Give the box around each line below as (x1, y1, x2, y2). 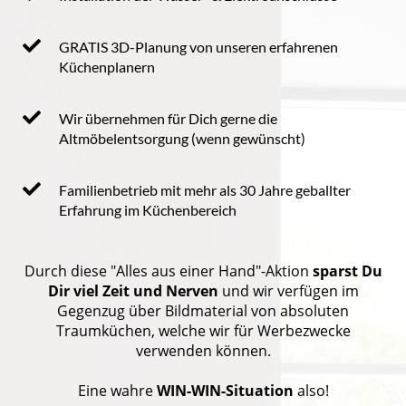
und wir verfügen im (217, 280, 359, 301)
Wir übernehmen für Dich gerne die (59, 109, 277, 127)
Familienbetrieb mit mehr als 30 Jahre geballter (59, 180, 351, 198)
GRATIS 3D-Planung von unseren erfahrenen (59, 37, 338, 55)
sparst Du (312, 260, 382, 281)
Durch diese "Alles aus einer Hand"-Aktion (24, 260, 313, 281)
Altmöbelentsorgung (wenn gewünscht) (59, 129, 305, 147)
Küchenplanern (59, 57, 155, 75)
